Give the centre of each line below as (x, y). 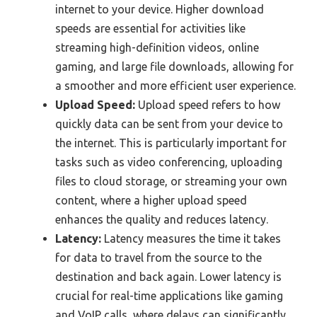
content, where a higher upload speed (151, 200)
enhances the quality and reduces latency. (162, 219)
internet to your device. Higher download (160, 9)
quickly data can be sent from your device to (169, 123)
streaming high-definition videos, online (157, 47)
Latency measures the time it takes (191, 238)
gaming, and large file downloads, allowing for (174, 66)
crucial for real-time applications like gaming (169, 295)
